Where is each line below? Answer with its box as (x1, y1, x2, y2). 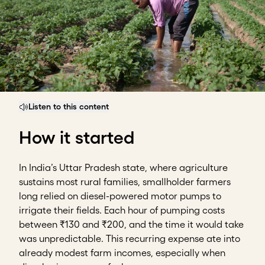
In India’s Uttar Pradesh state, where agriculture (19, 162, 228, 173)
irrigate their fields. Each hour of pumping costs (19, 205, 225, 216)
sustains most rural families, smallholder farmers (19, 176, 231, 188)
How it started (19, 128, 134, 148)
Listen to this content (28, 102, 109, 112)
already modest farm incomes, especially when (19, 247, 225, 258)
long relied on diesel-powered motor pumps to (19, 190, 221, 202)
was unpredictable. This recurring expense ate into (19, 233, 240, 244)
